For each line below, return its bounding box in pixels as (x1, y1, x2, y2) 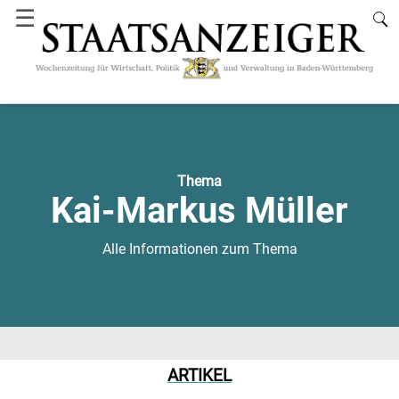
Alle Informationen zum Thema (102, 240, 297, 258)
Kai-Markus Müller (51, 190, 348, 232)
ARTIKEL (167, 366, 232, 387)
